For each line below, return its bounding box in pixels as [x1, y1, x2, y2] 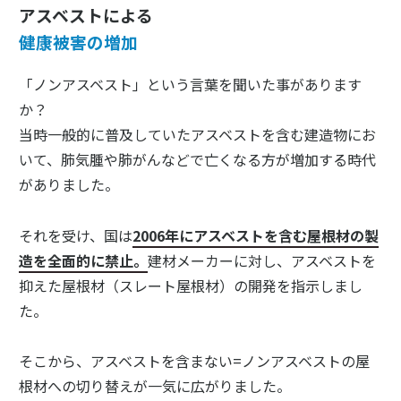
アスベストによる [18, 2, 153, 27]
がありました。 [18, 174, 119, 196]
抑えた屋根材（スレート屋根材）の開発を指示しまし [18, 274, 363, 296]
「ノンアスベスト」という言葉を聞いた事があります [18, 73, 362, 96]
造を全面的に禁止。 [18, 249, 148, 271]
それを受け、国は [18, 224, 132, 246]
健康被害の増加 [18, 29, 138, 54]
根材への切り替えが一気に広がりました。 [18, 374, 291, 397]
